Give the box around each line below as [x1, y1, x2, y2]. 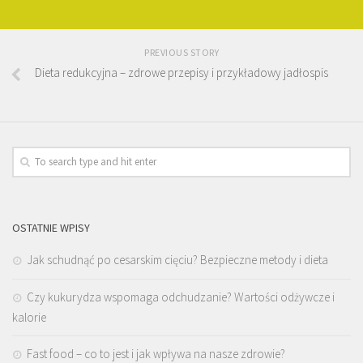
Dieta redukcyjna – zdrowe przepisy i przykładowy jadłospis [35, 65, 328, 81]
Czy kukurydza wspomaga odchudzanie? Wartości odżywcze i [27, 289, 335, 305]
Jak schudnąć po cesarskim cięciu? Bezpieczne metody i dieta [27, 252, 328, 268]
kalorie [12, 310, 46, 326]
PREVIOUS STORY [144, 46, 219, 59]
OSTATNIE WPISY [12, 220, 90, 236]
